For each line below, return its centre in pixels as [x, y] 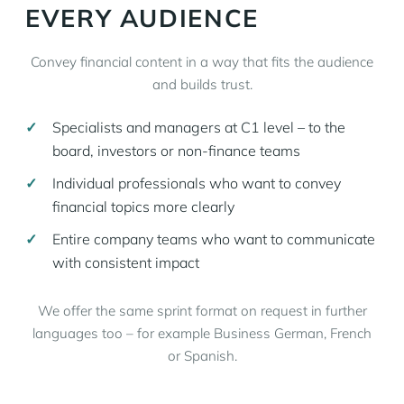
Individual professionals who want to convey [197, 183]
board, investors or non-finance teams [176, 151]
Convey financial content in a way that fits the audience [202, 62]
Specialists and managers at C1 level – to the [199, 127]
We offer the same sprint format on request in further [202, 311]
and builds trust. [202, 84]
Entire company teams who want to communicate [214, 239]
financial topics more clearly [143, 207]
